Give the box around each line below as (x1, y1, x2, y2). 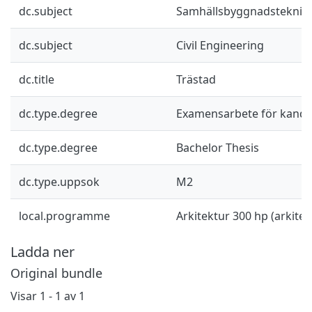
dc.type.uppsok (19, 173, 100, 189)
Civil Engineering (176, 37, 264, 53)
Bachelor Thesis (176, 139, 259, 155)
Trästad (176, 71, 216, 87)
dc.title (19, 71, 54, 87)
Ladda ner (10, 242, 75, 261)
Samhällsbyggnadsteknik (176, 3, 309, 19)
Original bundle (10, 264, 102, 281)
